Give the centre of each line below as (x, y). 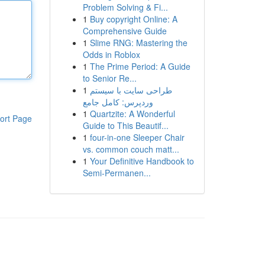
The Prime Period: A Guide (140, 66)
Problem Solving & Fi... (125, 7)
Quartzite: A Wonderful (132, 114)
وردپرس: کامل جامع (118, 102)
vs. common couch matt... (131, 149)
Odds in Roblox (111, 54)
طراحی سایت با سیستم (131, 90)
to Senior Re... (109, 78)
